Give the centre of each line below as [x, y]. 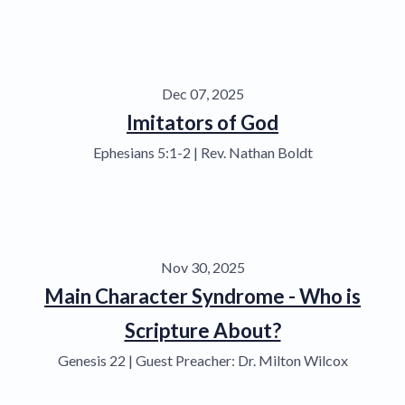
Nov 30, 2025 [202, 267]
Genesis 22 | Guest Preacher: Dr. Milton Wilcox [202, 360]
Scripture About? [202, 330]
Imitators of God [202, 122]
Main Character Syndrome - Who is [202, 296]
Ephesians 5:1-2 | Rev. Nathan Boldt [202, 152]
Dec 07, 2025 [202, 93]
